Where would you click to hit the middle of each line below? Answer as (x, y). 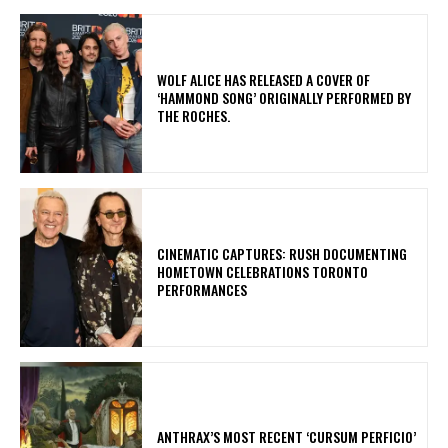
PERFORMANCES (205, 289)
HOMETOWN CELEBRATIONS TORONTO (263, 271)
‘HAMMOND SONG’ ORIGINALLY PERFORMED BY (284, 97)
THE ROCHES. (197, 115)
